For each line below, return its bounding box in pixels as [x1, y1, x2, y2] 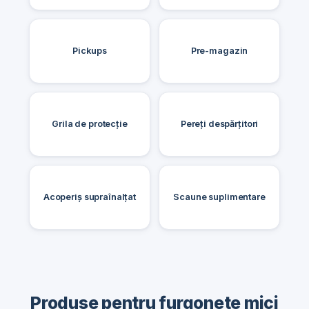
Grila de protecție [52, 118, 128, 129]
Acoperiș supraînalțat [43, 191, 137, 202]
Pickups [72, 45, 107, 56]
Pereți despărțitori [180, 118, 259, 129]
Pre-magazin [190, 45, 248, 56]
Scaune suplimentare [173, 191, 266, 202]
